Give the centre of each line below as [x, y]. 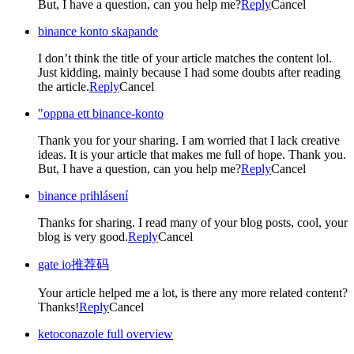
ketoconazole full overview [105, 333]
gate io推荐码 [73, 264]
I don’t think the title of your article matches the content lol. [185, 58]
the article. [64, 86]
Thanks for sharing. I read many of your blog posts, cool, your [193, 222]
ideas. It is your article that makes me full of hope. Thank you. [192, 154]
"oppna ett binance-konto [101, 113]
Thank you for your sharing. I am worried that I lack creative [189, 140]
